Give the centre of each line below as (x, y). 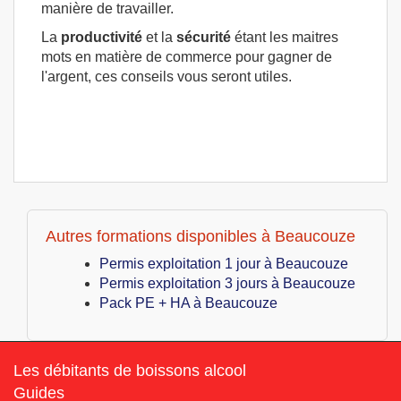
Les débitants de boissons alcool (130, 370)
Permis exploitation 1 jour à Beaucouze (224, 263)
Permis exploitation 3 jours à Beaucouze (227, 283)
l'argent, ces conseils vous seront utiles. (166, 76)
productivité (102, 37)
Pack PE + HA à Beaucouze (188, 303)
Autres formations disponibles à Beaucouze (200, 236)
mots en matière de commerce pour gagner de (187, 56)
